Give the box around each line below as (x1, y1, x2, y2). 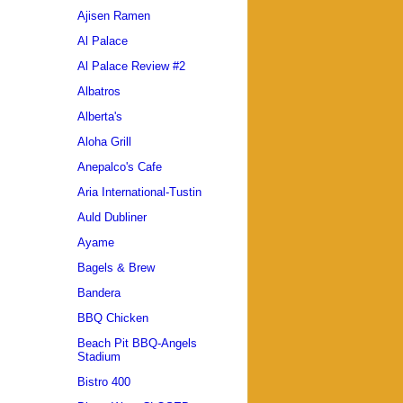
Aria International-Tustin (77, 185, 201, 200)
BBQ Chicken (77, 311, 148, 326)
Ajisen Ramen (77, 9, 150, 23)
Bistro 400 (77, 375, 130, 390)
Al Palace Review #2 (77, 59, 185, 74)
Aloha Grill (77, 135, 131, 149)
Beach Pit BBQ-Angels (77, 336, 197, 351)
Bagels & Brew (77, 261, 155, 275)
